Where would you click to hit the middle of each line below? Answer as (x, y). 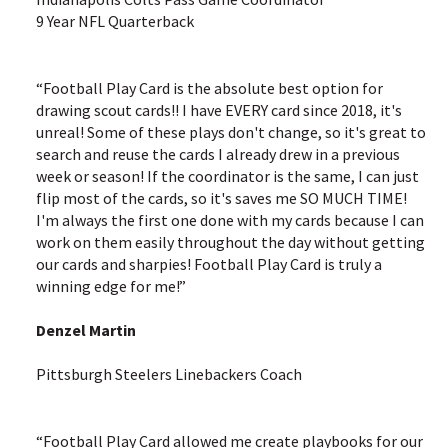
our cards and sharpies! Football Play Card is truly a (209, 263)
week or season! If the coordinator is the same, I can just (227, 175)
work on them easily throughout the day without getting (230, 241)
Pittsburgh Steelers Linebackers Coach (169, 374)
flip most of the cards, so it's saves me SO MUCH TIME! (221, 197)
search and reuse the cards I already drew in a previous (218, 153)
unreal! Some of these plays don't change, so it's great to (231, 131)
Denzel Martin (86, 330)
